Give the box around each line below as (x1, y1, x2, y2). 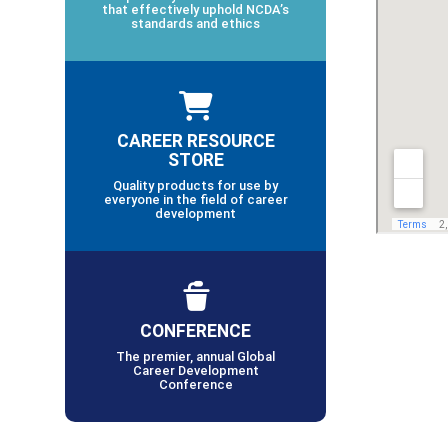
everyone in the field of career (103, 191, 288, 209)
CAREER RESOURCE (116, 129, 275, 153)
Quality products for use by (113, 177, 278, 195)
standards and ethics (131, 15, 260, 33)
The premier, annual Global (116, 348, 275, 366)
